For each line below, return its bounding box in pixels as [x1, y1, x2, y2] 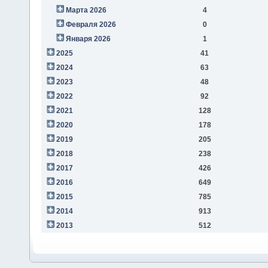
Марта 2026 [65, 5, 106, 14]
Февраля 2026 [65, 20, 116, 29]
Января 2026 [65, 34, 111, 43]
